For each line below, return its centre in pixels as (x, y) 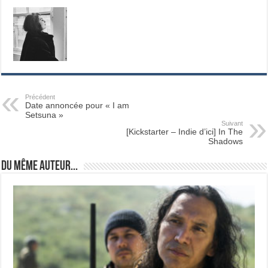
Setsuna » (45, 115)
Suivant (232, 123)
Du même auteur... (40, 166)
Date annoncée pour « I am (77, 105)
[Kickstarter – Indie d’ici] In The (184, 131)
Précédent (40, 97)
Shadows (225, 141)
